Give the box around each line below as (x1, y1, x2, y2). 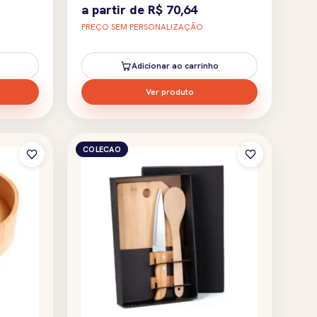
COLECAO (83, 144, 121, 154)
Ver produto (145, 86, 194, 98)
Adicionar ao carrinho (132, 59, 219, 71)
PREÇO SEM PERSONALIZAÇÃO (81, 21, 203, 33)
